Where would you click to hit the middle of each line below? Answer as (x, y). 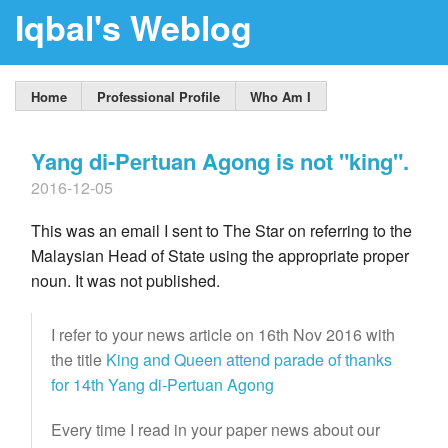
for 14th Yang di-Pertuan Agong (162, 385)
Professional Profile (158, 96)
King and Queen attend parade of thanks (249, 360)
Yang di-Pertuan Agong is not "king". (220, 160)
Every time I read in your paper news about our (215, 430)
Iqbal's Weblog (133, 26)
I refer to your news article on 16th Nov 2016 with (223, 335)
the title (78, 360)
